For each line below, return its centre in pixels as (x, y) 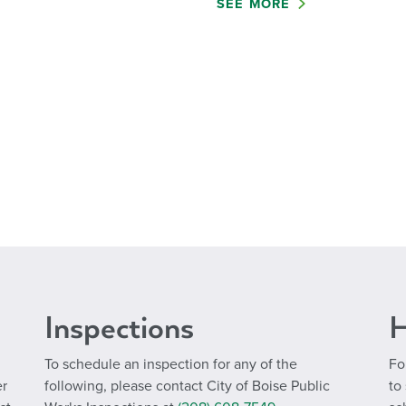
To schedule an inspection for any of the (171, 364)
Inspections (119, 328)
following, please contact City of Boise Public (187, 386)
